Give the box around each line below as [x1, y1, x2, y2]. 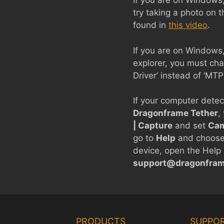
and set [172, 120, 208, 130]
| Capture [133, 120, 172, 130]
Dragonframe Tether [133, 108, 218, 118]
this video [168, 20, 207, 30]
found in [133, 20, 168, 30]
